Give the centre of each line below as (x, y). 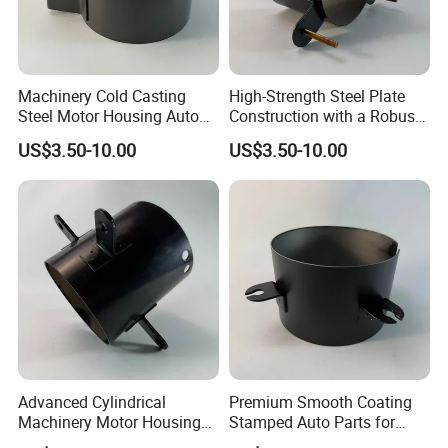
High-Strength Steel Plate (316, 96)
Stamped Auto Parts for (311, 421)
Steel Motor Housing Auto (109, 116)
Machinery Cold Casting (102, 96)
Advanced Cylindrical (92, 401)
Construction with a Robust (324, 116)
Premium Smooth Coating (320, 401)
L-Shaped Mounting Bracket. (328, 136)
